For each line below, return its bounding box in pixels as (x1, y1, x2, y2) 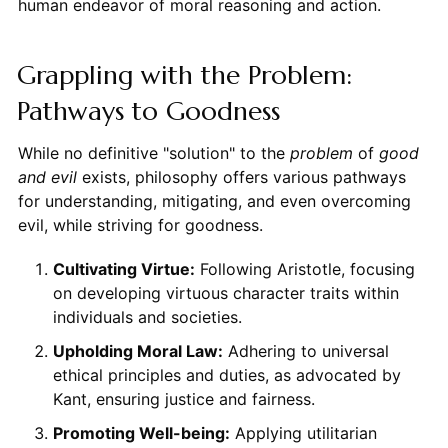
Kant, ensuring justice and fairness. (52, 388, 315, 409)
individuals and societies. (52, 306, 242, 327)
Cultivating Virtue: (52, 258, 195, 279)
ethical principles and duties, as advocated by (52, 364, 401, 385)
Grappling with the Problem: (16, 58, 352, 91)
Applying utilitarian (229, 422, 377, 443)
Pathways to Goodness (16, 94, 280, 127)
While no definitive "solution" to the (17, 142, 290, 163)
